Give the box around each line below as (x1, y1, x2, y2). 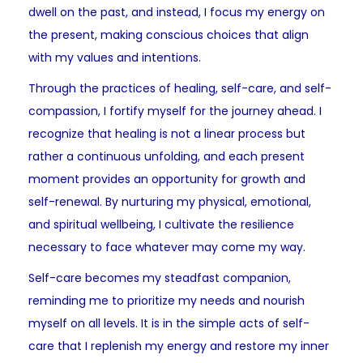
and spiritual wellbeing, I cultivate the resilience (28, 216, 294, 233)
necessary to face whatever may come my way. (28, 239, 305, 256)
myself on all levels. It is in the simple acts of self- (28, 315, 310, 332)
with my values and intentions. (28, 49, 201, 66)
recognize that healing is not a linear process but (28, 126, 305, 143)
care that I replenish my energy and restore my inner (28, 338, 329, 355)
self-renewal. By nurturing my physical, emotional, (28, 194, 311, 211)
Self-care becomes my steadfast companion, (28, 270, 291, 287)
